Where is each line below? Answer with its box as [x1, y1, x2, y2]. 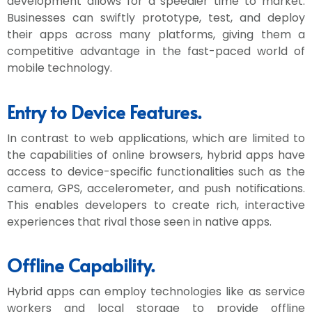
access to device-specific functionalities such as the [7, 163, 305, 180]
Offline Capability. [7, 251, 155, 277]
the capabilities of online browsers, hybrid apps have [7, 146, 305, 163]
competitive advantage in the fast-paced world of [7, 43, 305, 60]
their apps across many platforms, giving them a [7, 26, 305, 43]
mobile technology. [7, 60, 112, 77]
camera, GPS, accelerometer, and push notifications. [7, 180, 305, 196]
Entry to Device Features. [7, 98, 201, 124]
